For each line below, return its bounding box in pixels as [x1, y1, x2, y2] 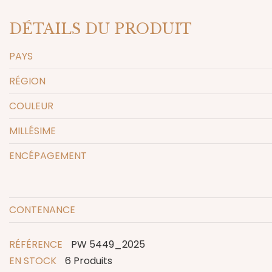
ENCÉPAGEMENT [9, 148, 87, 163]
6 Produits [65, 253, 112, 268]
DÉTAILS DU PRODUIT [9, 19, 192, 38]
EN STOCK [9, 253, 56, 268]
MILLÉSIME [9, 123, 56, 138]
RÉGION [9, 73, 46, 88]
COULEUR [9, 98, 53, 113]
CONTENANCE [9, 202, 75, 217]
